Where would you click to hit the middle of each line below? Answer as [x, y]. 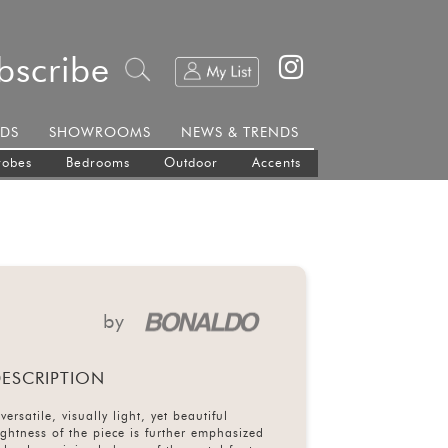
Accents [276, 164]
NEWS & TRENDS [239, 133]
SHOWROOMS [99, 133]
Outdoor [190, 164]
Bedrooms [97, 164]
